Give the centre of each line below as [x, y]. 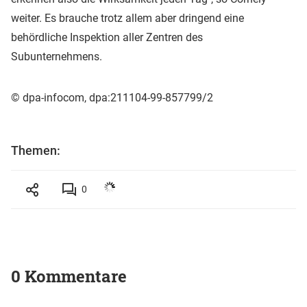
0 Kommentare [69, 277]
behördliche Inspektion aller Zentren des [107, 38]
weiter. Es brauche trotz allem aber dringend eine [127, 19]
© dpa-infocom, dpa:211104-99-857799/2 [112, 98]
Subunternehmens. [57, 57]
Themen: [36, 151]
